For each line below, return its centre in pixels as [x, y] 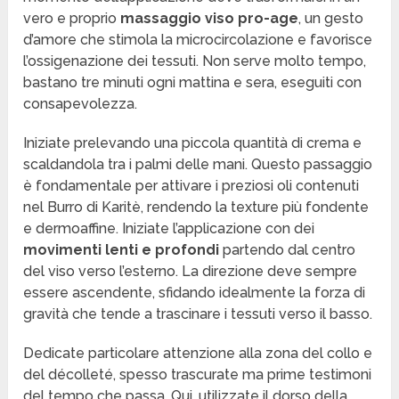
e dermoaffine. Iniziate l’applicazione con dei [169, 229]
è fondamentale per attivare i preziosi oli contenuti [191, 186]
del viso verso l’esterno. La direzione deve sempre [191, 272]
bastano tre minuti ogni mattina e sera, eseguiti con [193, 83]
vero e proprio [72, 19]
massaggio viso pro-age [210, 19]
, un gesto [331, 19]
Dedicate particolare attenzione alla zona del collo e [198, 354]
